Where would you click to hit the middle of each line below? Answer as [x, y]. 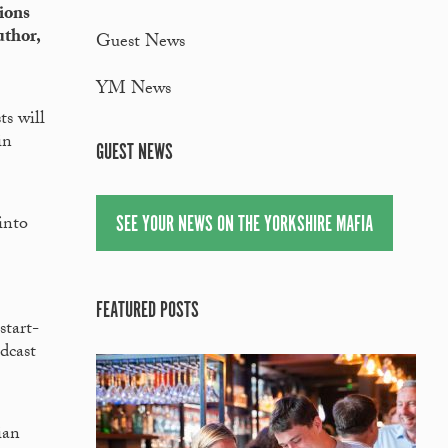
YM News [133, 91]
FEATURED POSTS [147, 311]
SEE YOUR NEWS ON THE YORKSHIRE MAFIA [244, 224]
